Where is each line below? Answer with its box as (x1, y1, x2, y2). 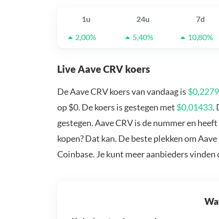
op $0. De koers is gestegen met (57, 102, 176, 113)
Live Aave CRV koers (57, 63, 150, 75)
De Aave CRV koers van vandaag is (57, 86, 188, 97)
